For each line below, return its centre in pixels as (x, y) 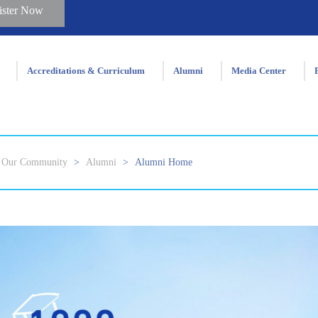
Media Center (259, 71)
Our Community (34, 162)
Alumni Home (164, 162)
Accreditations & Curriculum (86, 71)
